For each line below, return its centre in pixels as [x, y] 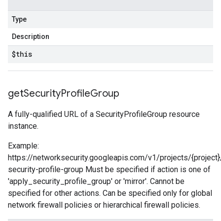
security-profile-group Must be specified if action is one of [109, 169]
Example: [23, 146]
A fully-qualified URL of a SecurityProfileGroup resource [104, 114]
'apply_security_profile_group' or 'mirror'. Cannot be [96, 181]
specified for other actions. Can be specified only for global [110, 193]
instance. [23, 126]
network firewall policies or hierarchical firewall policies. [104, 205]
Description [31, 37]
